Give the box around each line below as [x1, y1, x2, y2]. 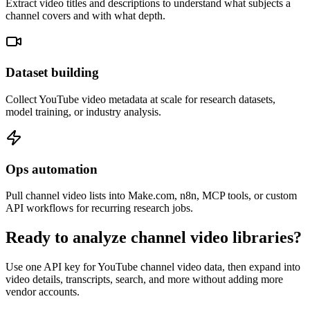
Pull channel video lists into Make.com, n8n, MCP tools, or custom [6, 190, 297, 202]
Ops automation [6, 161, 98, 176]
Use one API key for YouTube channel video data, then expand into [6, 261, 300, 273]
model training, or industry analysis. [6, 105, 161, 118]
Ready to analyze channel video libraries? [6, 228, 302, 247]
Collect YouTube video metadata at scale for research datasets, [6, 93, 275, 105]
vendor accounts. [6, 286, 80, 298]
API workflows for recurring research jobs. [6, 202, 193, 215]
